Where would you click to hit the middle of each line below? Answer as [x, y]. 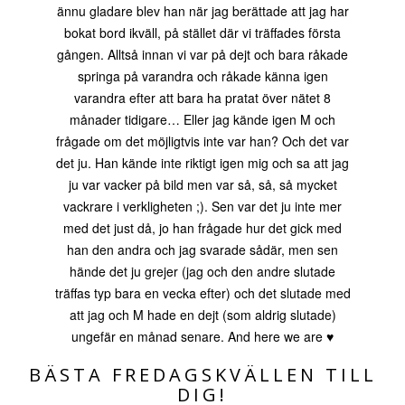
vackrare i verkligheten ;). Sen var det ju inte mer [202, 206]
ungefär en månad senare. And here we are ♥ [202, 336]
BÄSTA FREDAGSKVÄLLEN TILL [202, 375]
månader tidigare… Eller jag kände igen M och [202, 119]
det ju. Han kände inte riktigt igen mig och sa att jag [202, 163]
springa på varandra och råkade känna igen [202, 76]
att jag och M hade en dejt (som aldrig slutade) [202, 315]
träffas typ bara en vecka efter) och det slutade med [202, 293]
